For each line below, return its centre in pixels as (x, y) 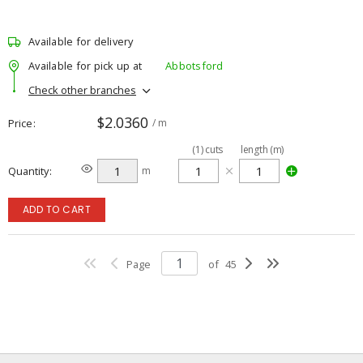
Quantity (28, 171)
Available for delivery (81, 41)
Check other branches (82, 90)
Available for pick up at (85, 65)
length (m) (262, 149)
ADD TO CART (57, 209)
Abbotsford (194, 65)
